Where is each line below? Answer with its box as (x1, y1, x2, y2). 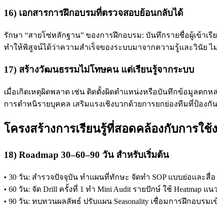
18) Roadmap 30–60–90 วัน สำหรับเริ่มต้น (4, 150, 169, 160)
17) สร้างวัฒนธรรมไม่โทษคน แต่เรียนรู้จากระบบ (4, 64, 194, 75)
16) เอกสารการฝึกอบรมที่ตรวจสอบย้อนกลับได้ (4, 8, 183, 18)
